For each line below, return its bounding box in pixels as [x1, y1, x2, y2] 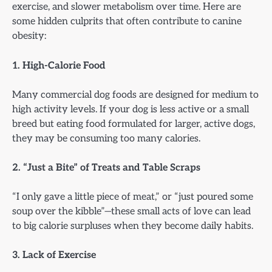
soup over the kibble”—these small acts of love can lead [12, 205, 251, 217]
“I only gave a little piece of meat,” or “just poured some [12, 190, 253, 203]
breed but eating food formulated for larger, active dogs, [12, 117, 255, 130]
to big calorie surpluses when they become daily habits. [12, 219, 253, 232]
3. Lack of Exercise [12, 248, 96, 261]
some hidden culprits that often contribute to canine [12, 15, 242, 28]
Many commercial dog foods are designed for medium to [12, 88, 259, 101]
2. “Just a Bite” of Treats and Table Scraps [12, 161, 200, 174]
